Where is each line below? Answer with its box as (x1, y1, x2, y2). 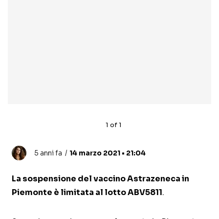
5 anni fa (34, 149, 62, 158)
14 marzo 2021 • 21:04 (69, 149, 146, 158)
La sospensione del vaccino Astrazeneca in (12, 174, 189, 184)
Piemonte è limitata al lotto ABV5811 (12, 187, 162, 198)
